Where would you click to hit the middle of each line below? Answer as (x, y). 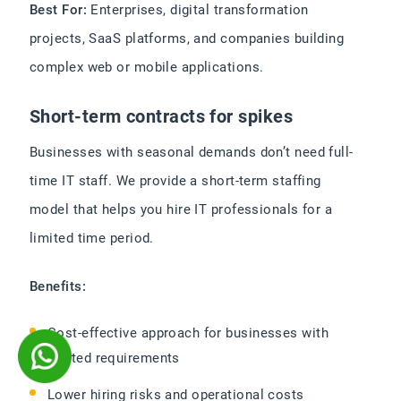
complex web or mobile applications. (147, 68)
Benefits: (58, 287)
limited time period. (94, 239)
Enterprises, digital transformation (198, 10)
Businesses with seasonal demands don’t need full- (192, 153)
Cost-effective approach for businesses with (188, 333)
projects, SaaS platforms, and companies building (187, 39)
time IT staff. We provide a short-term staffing (175, 181)
